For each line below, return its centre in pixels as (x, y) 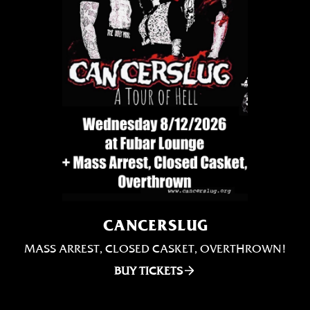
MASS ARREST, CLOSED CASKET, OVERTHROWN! (155, 248)
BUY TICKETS (148, 271)
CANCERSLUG (155, 225)
